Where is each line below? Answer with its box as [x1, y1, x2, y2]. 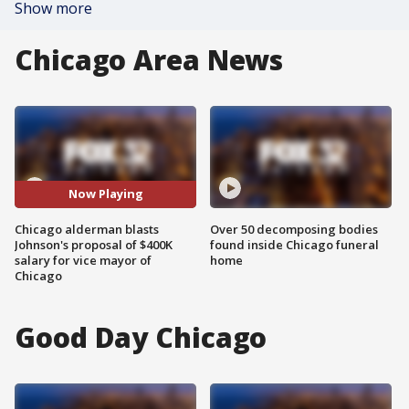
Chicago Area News [15, 41, 284, 79]
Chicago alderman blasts [15, 220, 159, 237]
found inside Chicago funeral [210, 236, 379, 253]
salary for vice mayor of [15, 251, 152, 268]
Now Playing [68, 185, 143, 203]
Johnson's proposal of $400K [15, 236, 173, 253]
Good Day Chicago [15, 318, 267, 356]
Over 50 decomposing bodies [210, 220, 378, 237]
